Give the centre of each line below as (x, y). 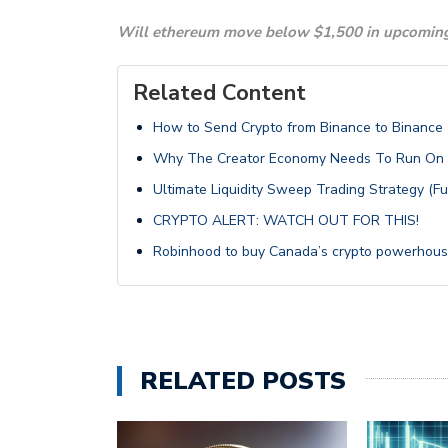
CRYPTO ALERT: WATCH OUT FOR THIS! (286, 220)
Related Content (219, 92)
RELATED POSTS (243, 380)
